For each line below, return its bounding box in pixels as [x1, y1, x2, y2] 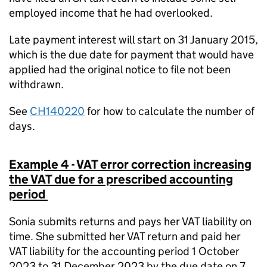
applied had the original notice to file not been [9, 63, 231, 76]
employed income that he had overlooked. [9, 6, 213, 20]
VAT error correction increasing [76, 157, 252, 172]
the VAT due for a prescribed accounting [9, 172, 233, 187]
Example [9, 157, 61, 172]
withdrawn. [9, 77, 64, 91]
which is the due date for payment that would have [9, 48, 254, 61]
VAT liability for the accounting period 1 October [9, 244, 240, 258]
